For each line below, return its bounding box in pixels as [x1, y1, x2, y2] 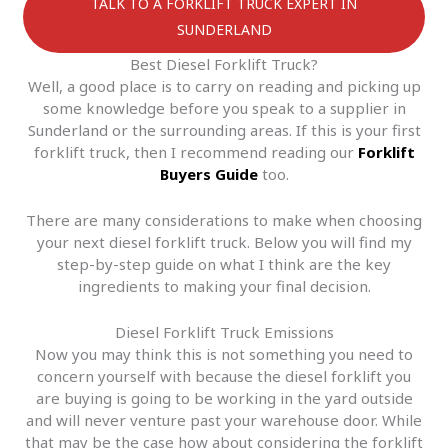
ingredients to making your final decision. [77, 276, 371, 297]
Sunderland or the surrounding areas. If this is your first [27, 120, 421, 141]
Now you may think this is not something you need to [35, 344, 413, 365]
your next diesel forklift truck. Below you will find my [36, 232, 412, 253]
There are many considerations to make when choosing [26, 210, 422, 231]
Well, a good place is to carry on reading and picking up [27, 76, 421, 97]
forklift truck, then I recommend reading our [33, 142, 358, 163]
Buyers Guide [159, 164, 258, 185]
